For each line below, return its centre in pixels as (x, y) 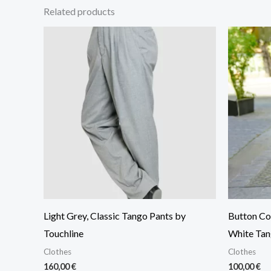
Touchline (64, 233)
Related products (79, 11)
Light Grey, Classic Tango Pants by (115, 215)
